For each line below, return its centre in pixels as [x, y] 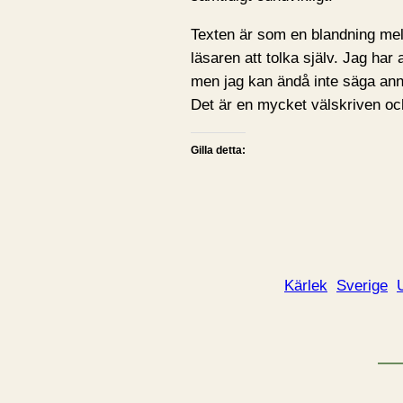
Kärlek [306, 285]
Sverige [362, 285]
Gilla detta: [218, 150]
